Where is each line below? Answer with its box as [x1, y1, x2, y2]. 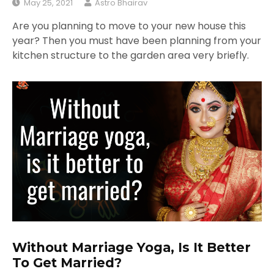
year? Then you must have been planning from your [12, 33, 261, 48]
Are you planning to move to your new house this [12, 18, 246, 33]
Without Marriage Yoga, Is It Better [12, 240, 251, 256]
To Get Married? [12, 255, 122, 271]
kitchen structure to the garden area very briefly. [12, 48, 249, 62]
